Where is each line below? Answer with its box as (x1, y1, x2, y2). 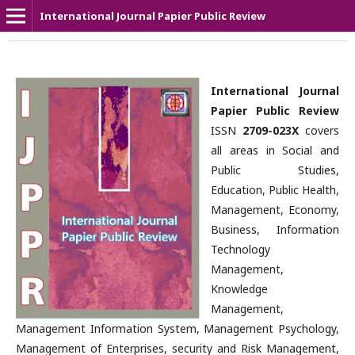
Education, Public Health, (211, 182, 339, 197)
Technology (211, 242, 270, 257)
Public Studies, (211, 162, 339, 177)
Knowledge (211, 281, 268, 296)
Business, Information (211, 222, 339, 237)
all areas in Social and (211, 143, 339, 158)
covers (299, 123, 339, 138)
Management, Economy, (211, 202, 339, 217)
